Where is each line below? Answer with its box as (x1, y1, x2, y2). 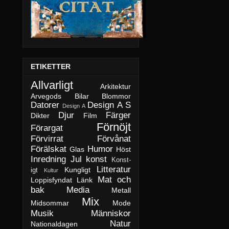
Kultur (44, 167, 59, 174)
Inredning (31, 154, 66, 165)
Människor (91, 209, 131, 219)
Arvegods (31, 92, 61, 101)
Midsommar (31, 199, 69, 208)
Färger (106, 110, 131, 121)
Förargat (31, 123, 63, 133)
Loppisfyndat (31, 176, 72, 185)
